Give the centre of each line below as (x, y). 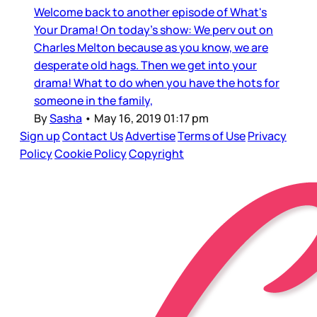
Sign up (40, 136)
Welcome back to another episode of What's (150, 12)
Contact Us (93, 136)
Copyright (156, 154)
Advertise (150, 136)
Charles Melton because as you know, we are (151, 48)
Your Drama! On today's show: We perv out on (154, 30)
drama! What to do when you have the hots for (157, 83)
